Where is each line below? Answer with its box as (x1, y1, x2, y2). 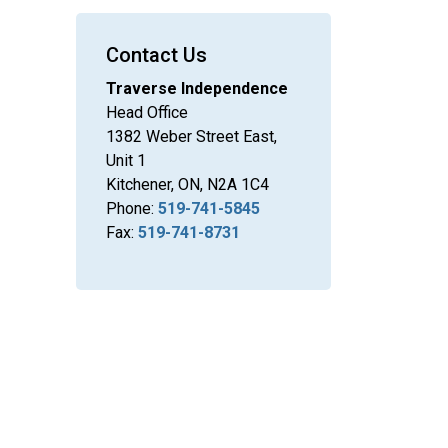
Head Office (106, 103, 188, 122)
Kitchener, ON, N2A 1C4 (106, 175, 269, 194)
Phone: (106, 199, 158, 218)
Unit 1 (106, 151, 146, 170)
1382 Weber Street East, (106, 127, 277, 146)
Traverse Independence (106, 79, 288, 98)
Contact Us (106, 43, 207, 67)
